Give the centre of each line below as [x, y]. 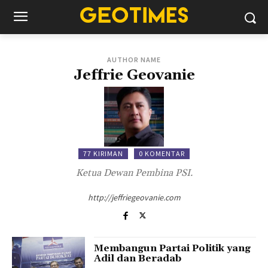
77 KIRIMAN [103, 153]
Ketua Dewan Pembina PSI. [134, 173]
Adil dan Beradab [138, 258]
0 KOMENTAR [162, 153]
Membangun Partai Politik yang [173, 248]
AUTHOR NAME [134, 60]
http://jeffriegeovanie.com [134, 197]
